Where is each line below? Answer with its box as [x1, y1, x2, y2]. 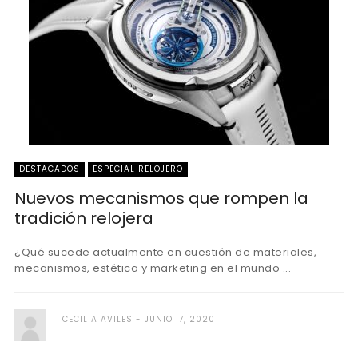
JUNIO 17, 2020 [145, 313, 215, 325]
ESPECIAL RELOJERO [93, 163, 183, 175]
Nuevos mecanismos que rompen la [14, 187, 308, 209]
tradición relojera [14, 207, 153, 229]
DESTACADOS [19, 163, 80, 175]
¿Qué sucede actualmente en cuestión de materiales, [14, 245, 316, 260]
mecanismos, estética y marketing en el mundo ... [14, 261, 291, 276]
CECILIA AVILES [62, 313, 133, 325]
